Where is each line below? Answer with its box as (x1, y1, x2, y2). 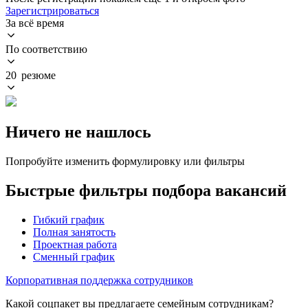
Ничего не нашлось (5, 122, 151, 141)
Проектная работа (33, 238, 117, 250)
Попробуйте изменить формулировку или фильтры (5, 155, 245, 167)
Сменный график (33, 250, 115, 263)
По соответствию (5, 43, 87, 55)
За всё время (5, 16, 64, 29)
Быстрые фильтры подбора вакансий (5, 181, 287, 199)
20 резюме (5, 69, 56, 81)
